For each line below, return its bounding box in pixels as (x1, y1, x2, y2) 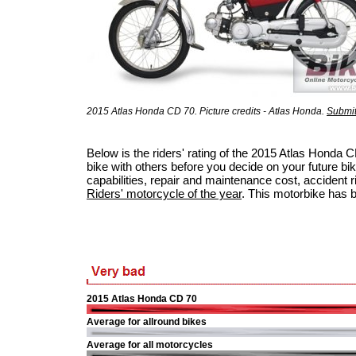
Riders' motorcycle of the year (87, 187, 242, 200)
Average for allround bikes (87, 316, 207, 327)
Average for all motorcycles (87, 339, 213, 350)
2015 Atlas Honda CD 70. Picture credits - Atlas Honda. (87, 106, 327, 117)
